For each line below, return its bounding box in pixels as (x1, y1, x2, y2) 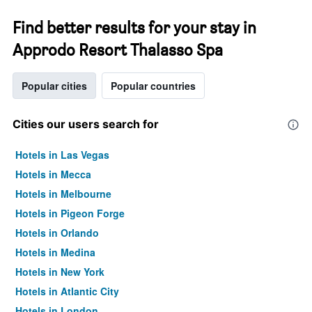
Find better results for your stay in (13, 17, 256, 38)
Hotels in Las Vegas (15, 148, 109, 162)
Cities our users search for (13, 117, 159, 131)
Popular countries (111, 79, 196, 93)
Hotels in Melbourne (15, 187, 111, 201)
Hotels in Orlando (15, 226, 99, 240)
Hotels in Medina (15, 245, 95, 259)
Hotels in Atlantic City (15, 284, 119, 298)
